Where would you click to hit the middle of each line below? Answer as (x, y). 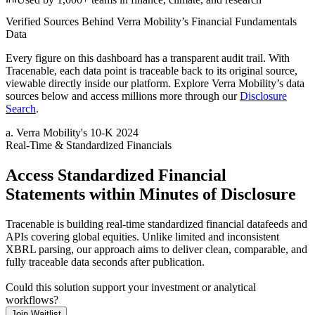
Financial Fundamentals (244, 22)
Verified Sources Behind (61, 22)
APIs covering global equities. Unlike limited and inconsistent (142, 237)
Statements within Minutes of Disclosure (151, 194)
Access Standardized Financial (116, 175)
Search (21, 109)
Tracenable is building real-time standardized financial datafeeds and (156, 224)
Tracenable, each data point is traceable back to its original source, (152, 71)
